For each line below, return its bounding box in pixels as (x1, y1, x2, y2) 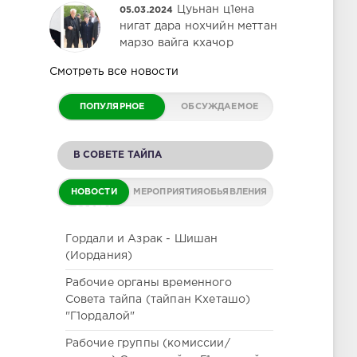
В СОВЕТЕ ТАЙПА (73, 151, 162, 159)
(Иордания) (65, 251, 133, 261)
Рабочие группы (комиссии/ (65, 339, 230, 348)
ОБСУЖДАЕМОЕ (181, 103, 259, 111)
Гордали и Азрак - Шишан (65, 234, 218, 244)
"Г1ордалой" (65, 312, 135, 321)
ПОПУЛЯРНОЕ (79, 103, 145, 111)
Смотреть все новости (49, 67, 178, 76)
